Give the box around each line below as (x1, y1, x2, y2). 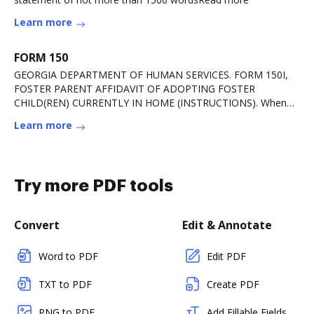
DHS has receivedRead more (14, 110, 144, 123)
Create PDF (207, 278, 259, 291)
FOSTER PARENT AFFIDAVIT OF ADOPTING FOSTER (14, 82, 255, 95)
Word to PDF (39, 250, 98, 263)
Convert (14, 217, 60, 233)
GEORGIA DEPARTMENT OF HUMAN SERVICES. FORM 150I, (14, 68, 288, 81)
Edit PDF (207, 250, 246, 263)
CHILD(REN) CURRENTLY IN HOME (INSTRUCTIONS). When (14, 96, 287, 109)
